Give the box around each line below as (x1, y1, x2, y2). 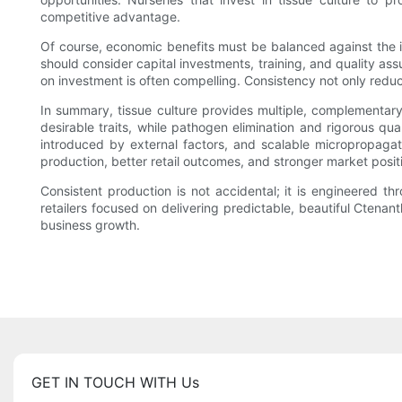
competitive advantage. (40, 9, 180, 25)
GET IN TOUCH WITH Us (31, 373, 199, 392)
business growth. (40, 217, 140, 233)
